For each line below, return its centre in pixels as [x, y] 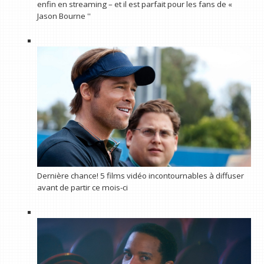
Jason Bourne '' [64, 16]
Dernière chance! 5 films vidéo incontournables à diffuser [140, 176]
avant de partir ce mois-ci [82, 188]
